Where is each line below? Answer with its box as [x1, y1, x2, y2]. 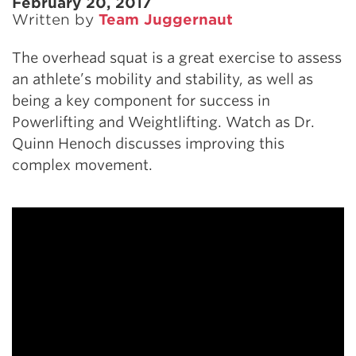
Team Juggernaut [99, 11, 233, 29]
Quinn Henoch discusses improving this [12, 135, 284, 153]
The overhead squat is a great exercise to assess [12, 49, 342, 67]
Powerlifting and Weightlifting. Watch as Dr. [12, 114, 315, 131]
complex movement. [12, 157, 153, 174]
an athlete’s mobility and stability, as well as [12, 71, 313, 88]
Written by [12, 11, 99, 29]
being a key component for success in [12, 92, 270, 110]
